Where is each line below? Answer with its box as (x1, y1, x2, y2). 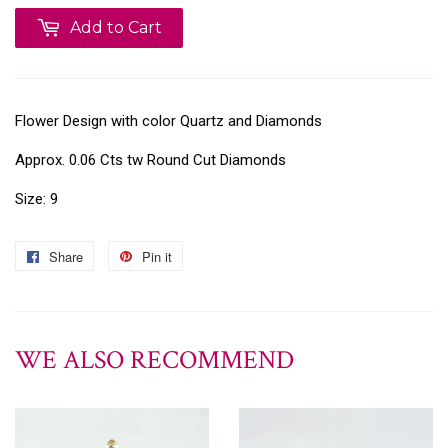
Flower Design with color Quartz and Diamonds (15, 112, 322, 131)
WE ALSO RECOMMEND (15, 343, 294, 378)
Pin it (142, 247, 172, 267)
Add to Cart (70, 18, 162, 38)
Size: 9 (15, 190, 66, 209)
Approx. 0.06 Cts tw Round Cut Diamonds (15, 151, 286, 170)
